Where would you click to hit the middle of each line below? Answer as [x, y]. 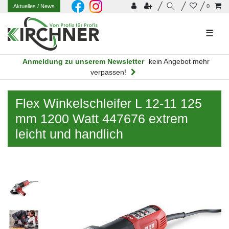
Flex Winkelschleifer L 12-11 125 [109, 103]
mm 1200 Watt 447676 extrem [102, 118]
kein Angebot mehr [179, 61]
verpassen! [108, 72]
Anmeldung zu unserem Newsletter [83, 61]
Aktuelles [26, 6]
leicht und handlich [69, 134]
